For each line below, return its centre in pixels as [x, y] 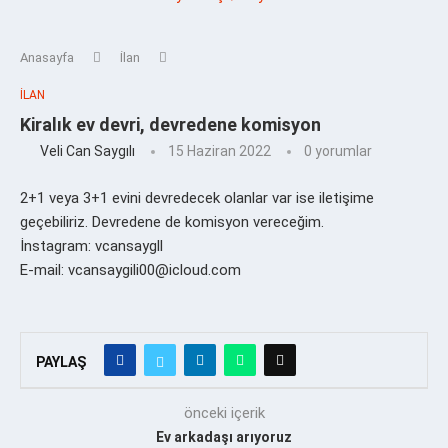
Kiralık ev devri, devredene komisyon [170, 124]
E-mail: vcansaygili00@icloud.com [130, 269]
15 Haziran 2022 [219, 150]
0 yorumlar [338, 150]
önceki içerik [224, 412]
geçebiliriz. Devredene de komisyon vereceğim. [172, 221]
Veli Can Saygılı [87, 150]
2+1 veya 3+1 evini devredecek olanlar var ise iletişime [197, 197]
